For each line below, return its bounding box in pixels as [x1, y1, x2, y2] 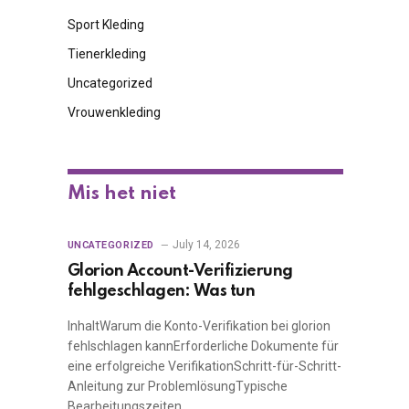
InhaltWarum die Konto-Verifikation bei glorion [67, 319, 330, 333]
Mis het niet [67, 184, 176, 204]
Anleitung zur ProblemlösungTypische [67, 379, 288, 393]
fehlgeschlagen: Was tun [67, 283, 256, 299]
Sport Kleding [67, 17, 144, 32]
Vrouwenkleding [67, 105, 161, 120]
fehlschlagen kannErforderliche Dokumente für [67, 339, 339, 353]
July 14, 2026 [172, 238, 240, 251]
